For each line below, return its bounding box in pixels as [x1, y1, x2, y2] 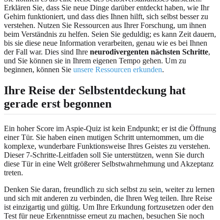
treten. [4, 168, 23, 177]
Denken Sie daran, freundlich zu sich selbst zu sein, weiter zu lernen [4, 185, 215, 193]
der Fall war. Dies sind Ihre [4, 47, 90, 56]
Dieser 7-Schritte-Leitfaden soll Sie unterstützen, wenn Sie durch [4, 150, 204, 159]
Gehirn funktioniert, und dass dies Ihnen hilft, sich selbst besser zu [4, 12, 208, 21]
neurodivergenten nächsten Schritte [90, 47, 208, 56]
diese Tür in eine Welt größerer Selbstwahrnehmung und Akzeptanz [4, 159, 214, 168]
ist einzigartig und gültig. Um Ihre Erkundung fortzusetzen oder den [4, 202, 214, 211]
